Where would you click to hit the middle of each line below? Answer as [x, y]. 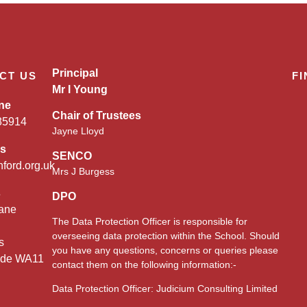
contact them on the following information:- [144, 265]
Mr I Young [80, 90]
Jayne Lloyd [78, 131]
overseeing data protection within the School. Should [166, 236]
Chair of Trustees [97, 116]
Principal [75, 73]
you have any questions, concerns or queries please [165, 250]
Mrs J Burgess [83, 172]
